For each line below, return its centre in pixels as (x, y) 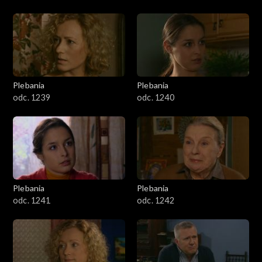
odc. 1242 (156, 200)
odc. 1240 (156, 97)
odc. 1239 (32, 97)
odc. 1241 (32, 200)
